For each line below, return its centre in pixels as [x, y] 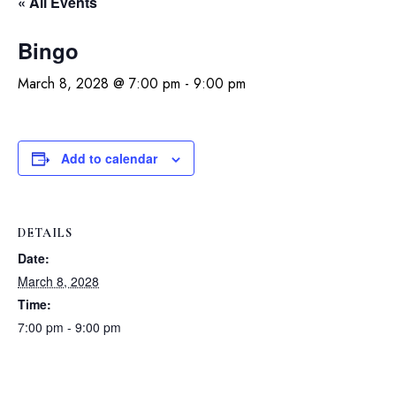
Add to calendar [109, 158]
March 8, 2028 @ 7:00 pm [99, 84]
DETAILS [45, 233]
